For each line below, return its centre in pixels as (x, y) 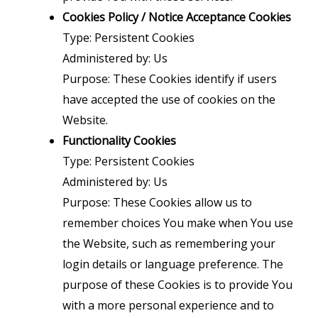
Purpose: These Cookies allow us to (157, 203)
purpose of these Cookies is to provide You (177, 285)
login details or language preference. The (173, 264)
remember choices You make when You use (178, 223)
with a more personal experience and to (168, 306)
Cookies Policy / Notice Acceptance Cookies (177, 17)
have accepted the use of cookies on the (169, 100)
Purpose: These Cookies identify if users (170, 79)
